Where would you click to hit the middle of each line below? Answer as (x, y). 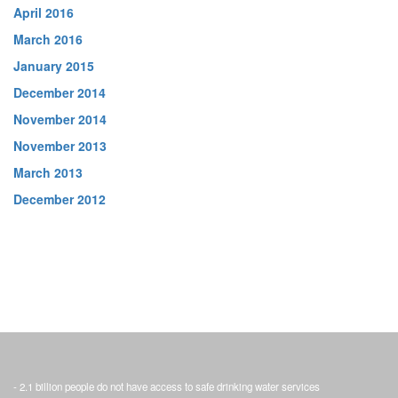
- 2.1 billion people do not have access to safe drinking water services (167, 386)
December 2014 (60, 92)
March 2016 (48, 39)
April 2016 (44, 12)
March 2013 (48, 172)
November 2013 (60, 146)
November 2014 (60, 119)
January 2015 (54, 66)
